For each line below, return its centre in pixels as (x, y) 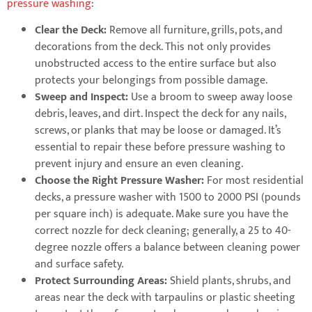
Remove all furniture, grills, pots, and (195, 31)
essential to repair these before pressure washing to (160, 148)
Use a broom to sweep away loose (212, 97)
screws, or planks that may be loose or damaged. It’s (158, 131)
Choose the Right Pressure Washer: (121, 181)
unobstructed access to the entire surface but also (156, 64)
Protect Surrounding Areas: (102, 281)
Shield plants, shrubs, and (231, 281)
